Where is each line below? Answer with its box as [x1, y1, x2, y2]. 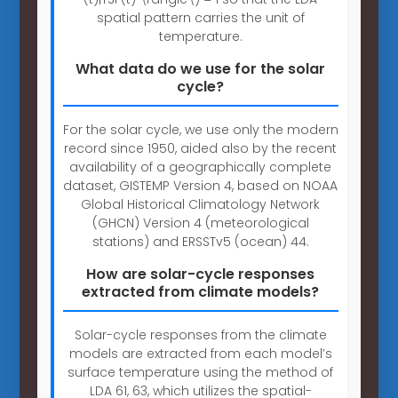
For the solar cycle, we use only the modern [62, 120, 338, 139]
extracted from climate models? [82, 281, 320, 302]
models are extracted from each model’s [68, 344, 332, 362]
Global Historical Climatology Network [81, 195, 321, 213]
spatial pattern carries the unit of [96, 8, 305, 27]
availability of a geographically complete [69, 157, 332, 176]
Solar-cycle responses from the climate [74, 325, 327, 344]
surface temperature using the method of [68, 362, 334, 381]
